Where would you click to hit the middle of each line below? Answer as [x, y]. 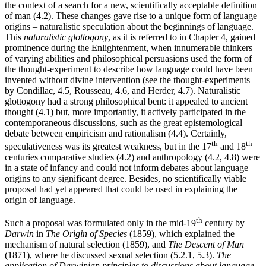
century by [224, 223]
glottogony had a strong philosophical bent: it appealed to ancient [126, 101]
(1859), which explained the [181, 233]
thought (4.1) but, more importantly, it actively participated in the [125, 112]
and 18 [232, 147]
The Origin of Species [86, 233]
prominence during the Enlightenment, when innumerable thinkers [129, 47]
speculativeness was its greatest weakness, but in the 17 [108, 147]
